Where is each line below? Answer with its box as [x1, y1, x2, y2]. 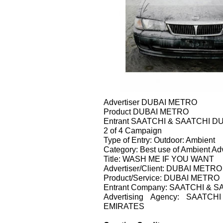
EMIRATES [104, 201, 144, 211]
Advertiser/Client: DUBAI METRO [104, 163, 222, 173]
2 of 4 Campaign [104, 125, 162, 135]
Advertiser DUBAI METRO [104, 97, 197, 107]
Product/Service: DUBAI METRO [104, 173, 220, 182]
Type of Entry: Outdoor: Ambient [104, 135, 215, 144]
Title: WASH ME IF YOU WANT [104, 154, 214, 163]
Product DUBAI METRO [104, 107, 189, 116]
